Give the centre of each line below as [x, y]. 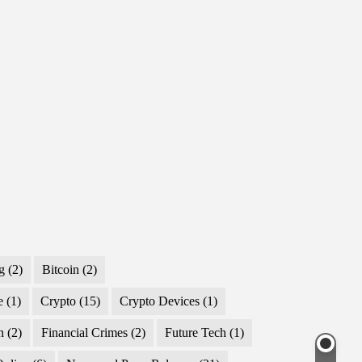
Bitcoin [61, 270]
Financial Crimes [85, 333]
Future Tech [196, 333]
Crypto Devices [160, 301]
